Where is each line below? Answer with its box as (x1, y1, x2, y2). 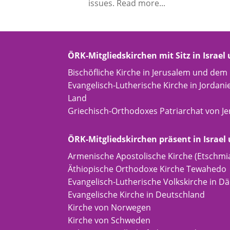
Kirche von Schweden (68, 214, 150, 226)
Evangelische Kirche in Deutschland (68, 188, 205, 200)
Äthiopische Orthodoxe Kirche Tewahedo (68, 163, 226, 175)
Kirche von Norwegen (68, 201, 151, 213)
